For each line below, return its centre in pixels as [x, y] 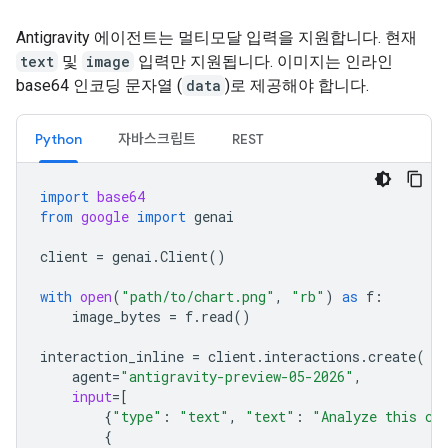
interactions [312, 356]
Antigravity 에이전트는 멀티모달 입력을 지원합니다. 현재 [216, 37]
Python [58, 139]
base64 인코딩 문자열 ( [99, 85]
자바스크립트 [157, 139]
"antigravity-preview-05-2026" [237, 376]
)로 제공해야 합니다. [297, 85]
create [392, 356]
